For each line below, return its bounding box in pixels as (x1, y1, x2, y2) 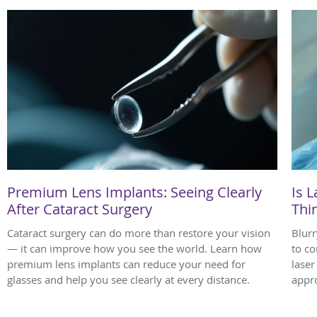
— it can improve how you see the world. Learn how (7, 241, 262, 255)
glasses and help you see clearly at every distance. (7, 272, 250, 287)
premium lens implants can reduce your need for (7, 256, 246, 271)
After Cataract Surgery (7, 199, 152, 219)
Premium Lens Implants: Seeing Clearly (7, 182, 262, 202)
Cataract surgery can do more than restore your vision (7, 225, 270, 240)
